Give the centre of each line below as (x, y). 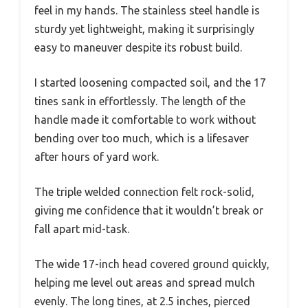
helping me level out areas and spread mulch (145, 282)
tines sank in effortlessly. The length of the (140, 101)
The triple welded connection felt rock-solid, (144, 191)
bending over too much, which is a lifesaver (142, 138)
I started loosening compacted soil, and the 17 (150, 82)
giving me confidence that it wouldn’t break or (149, 210)
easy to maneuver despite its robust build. (138, 47)
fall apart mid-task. (82, 229)
